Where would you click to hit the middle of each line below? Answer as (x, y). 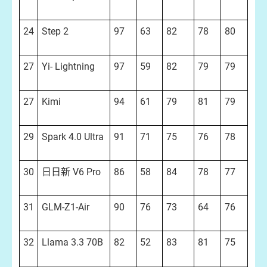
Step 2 (55, 31)
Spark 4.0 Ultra (73, 137)
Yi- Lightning (68, 66)
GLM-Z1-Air (66, 207)
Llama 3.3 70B (72, 242)
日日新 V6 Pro (71, 172)
